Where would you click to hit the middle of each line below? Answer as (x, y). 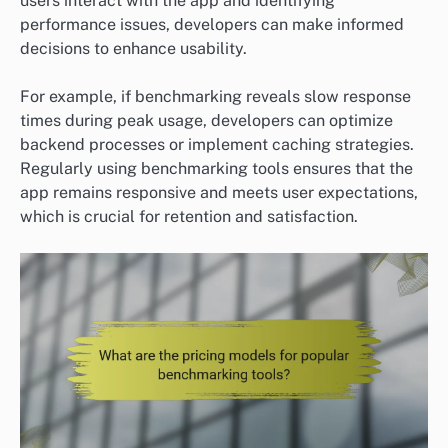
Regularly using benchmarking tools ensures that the (216, 169)
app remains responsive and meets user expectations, (219, 193)
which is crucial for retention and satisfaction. (189, 217)
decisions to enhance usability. (133, 48)
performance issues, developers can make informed (212, 24)
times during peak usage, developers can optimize (206, 121)
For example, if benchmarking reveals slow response (215, 97)
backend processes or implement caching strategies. (217, 145)
